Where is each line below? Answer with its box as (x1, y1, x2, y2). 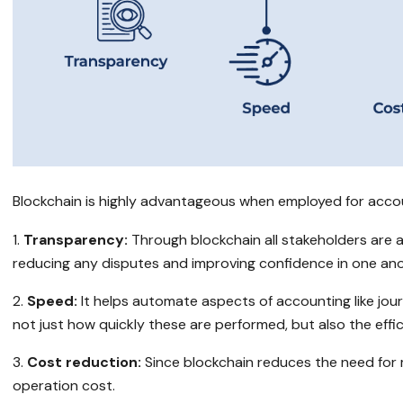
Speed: (27, 291, 78, 311)
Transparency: (23, 230, 129, 250)
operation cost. (13, 376, 116, 396)
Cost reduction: (27, 353, 142, 372)
